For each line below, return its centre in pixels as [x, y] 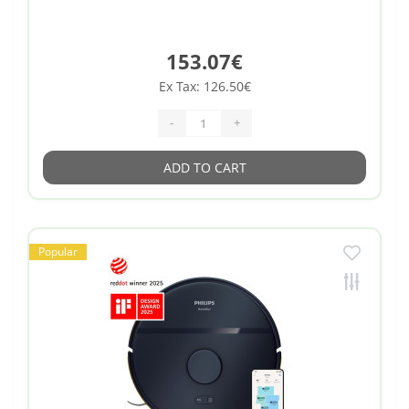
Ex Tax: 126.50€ [204, 86]
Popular [58, 251]
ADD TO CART [204, 167]
